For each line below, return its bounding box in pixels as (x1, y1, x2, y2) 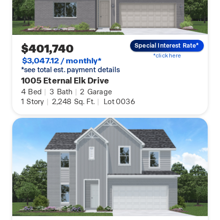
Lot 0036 (104, 97, 135, 106)
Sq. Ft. (72, 97, 95, 106)
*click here (153, 52, 181, 59)
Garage (85, 87, 112, 96)
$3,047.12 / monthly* (22, 55, 102, 66)
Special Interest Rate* (135, 42, 199, 50)
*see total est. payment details (21, 65, 120, 74)
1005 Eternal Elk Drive (21, 75, 109, 86)
